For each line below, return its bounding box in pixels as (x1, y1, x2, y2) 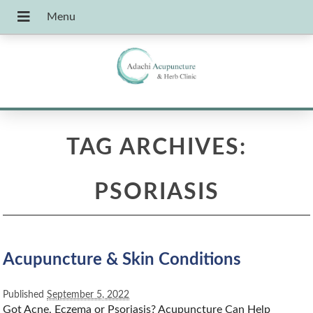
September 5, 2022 (47, 289, 130, 300)
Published (3, 289, 48, 300)
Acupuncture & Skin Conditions (3, 252, 242, 269)
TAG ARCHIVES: (66, 136, 247, 159)
